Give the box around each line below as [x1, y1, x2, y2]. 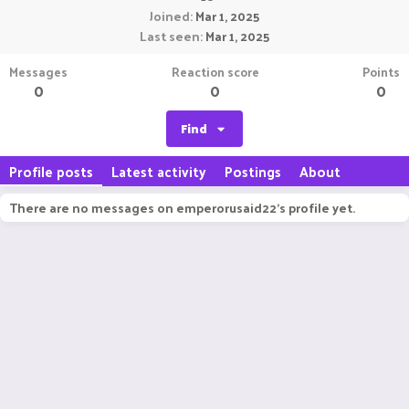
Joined [150, 5, 190, 27]
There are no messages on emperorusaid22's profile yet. [9, 196, 355, 219]
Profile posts [9, 159, 93, 184]
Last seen [140, 25, 200, 47]
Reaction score [171, 60, 259, 83]
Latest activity [111, 159, 206, 184]
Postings [225, 159, 281, 184]
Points [362, 60, 400, 83]
